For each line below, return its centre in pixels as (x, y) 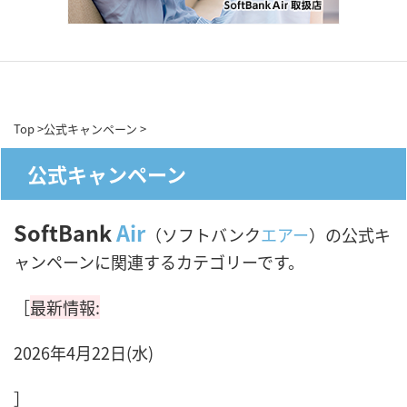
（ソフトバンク (203, 234)
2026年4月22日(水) (84, 352)
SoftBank (65, 233)
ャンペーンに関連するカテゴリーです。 (159, 262)
